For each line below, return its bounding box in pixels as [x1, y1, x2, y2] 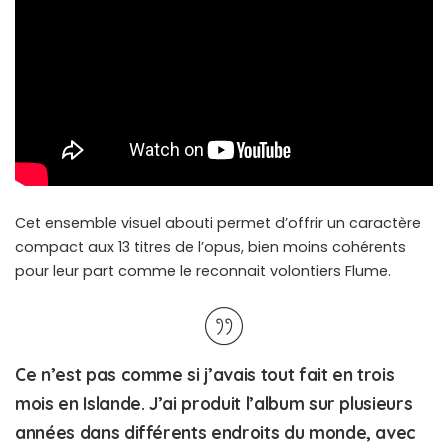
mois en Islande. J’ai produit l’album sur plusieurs [15, 392, 413, 414]
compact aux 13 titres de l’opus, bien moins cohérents [15, 236, 406, 257]
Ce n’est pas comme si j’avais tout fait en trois [15, 363, 395, 385]
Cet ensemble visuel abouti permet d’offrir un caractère [15, 212, 421, 233]
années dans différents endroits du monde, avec [15, 421, 417, 443]
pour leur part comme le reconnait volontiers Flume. [15, 260, 391, 281]
